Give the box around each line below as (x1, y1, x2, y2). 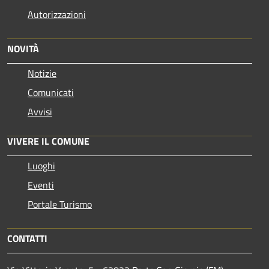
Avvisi (28, 104, 52, 119)
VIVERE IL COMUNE (7, 133, 89, 148)
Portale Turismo (28, 196, 92, 211)
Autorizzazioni (28, 7, 86, 22)
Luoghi (28, 158, 55, 173)
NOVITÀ (7, 41, 39, 56)
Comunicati (28, 85, 74, 100)
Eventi (28, 177, 54, 192)
